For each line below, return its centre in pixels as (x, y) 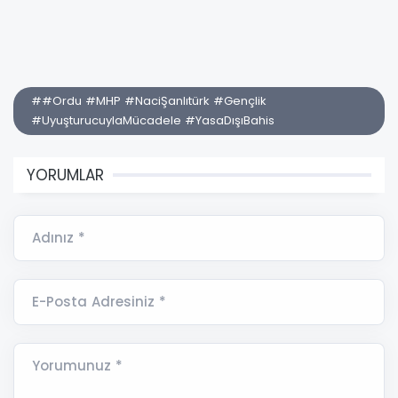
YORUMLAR (65, 175)
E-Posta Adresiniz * (99, 301)
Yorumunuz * (77, 365)
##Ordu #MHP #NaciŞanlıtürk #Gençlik (149, 100)
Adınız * (59, 237)
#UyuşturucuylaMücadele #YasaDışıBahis (153, 120)
